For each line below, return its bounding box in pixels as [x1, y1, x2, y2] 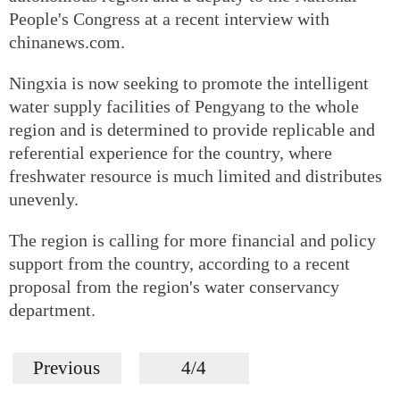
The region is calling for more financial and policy [9, 229, 376, 250]
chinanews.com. [9, 31, 125, 52]
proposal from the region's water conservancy [9, 276, 339, 296]
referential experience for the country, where [9, 142, 332, 162]
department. [9, 299, 96, 320]
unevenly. [9, 188, 79, 209]
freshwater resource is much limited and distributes [9, 165, 382, 186]
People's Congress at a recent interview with [9, 8, 329, 29]
